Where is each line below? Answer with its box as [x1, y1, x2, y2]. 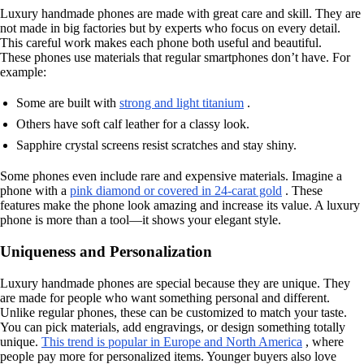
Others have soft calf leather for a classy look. [16, 117, 249, 132]
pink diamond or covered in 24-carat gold [70, 184, 282, 198]
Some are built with [16, 96, 119, 110]
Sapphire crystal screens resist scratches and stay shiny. [16, 138, 297, 153]
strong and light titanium [119, 96, 244, 110]
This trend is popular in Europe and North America [41, 334, 302, 349]
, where [302, 334, 344, 349]
